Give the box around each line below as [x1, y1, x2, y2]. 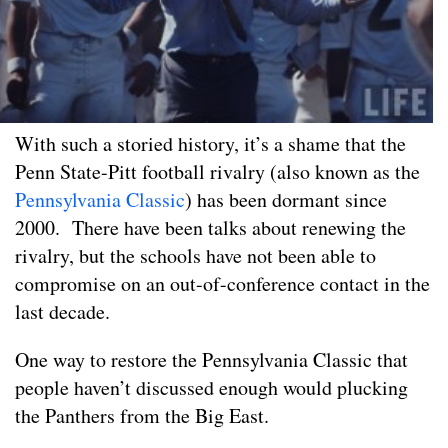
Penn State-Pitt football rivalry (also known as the [15, 158, 420, 186]
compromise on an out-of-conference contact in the [15, 270, 430, 298]
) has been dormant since [185, 186, 387, 214]
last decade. [15, 298, 110, 326]
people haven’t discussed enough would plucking [15, 374, 408, 402]
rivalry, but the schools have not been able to [15, 242, 376, 270]
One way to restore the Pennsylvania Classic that [15, 346, 408, 374]
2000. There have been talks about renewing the [15, 214, 406, 242]
